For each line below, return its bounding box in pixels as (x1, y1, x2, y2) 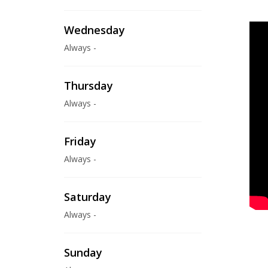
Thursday (64, 78, 113, 93)
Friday (64, 134, 96, 148)
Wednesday (64, 23, 125, 37)
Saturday (64, 190, 111, 204)
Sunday (64, 245, 102, 260)
